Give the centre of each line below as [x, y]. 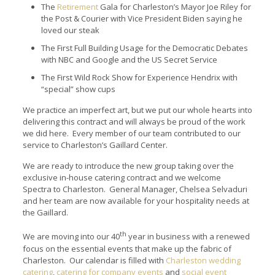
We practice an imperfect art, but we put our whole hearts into [137, 110]
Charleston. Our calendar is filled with [94, 260]
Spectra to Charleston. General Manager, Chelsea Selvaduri [135, 189]
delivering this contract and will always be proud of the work [134, 122]
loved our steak [70, 30]
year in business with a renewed [188, 237]
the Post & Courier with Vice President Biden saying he [141, 19]
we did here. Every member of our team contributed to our [131, 134]
